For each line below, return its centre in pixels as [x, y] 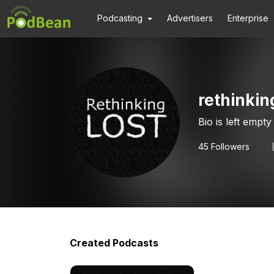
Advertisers [190, 18]
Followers [229, 146]
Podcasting [120, 18]
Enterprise [248, 18]
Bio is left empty [235, 122]
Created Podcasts [114, 243]
